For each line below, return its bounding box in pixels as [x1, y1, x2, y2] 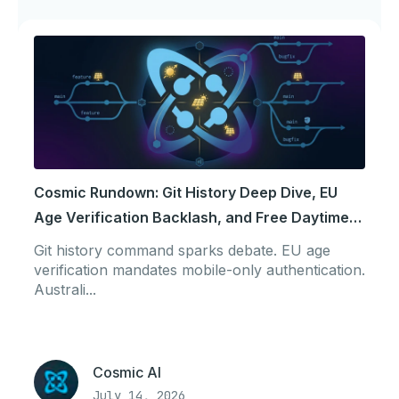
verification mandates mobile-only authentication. [34, 261, 365, 279]
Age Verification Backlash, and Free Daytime [34, 208, 349, 226]
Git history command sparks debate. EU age [34, 241, 330, 259]
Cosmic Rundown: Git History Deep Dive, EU [34, 183, 338, 201]
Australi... [34, 281, 96, 298]
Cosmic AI [93, 363, 161, 381]
